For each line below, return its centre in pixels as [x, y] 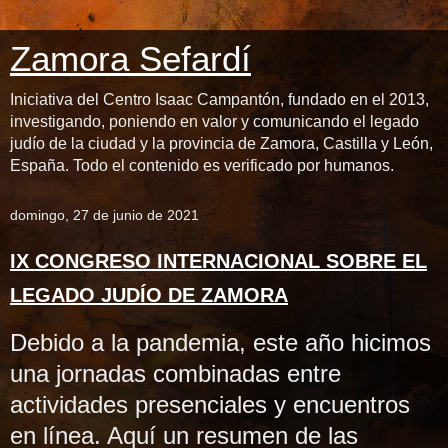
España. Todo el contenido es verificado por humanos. [202, 165]
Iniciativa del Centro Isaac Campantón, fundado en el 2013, [219, 99]
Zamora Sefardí [130, 59]
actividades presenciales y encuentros [210, 404]
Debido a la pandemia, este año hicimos [220, 342]
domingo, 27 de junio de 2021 [104, 215]
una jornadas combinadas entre [175, 373]
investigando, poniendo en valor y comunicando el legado [214, 121]
